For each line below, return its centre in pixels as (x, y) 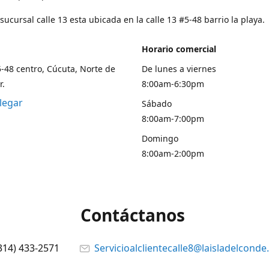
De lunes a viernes (179, 69)
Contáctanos (134, 215)
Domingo (160, 138)
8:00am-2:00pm (173, 153)
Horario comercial (179, 49)
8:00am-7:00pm (173, 119)
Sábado (157, 104)
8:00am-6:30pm (173, 84)
